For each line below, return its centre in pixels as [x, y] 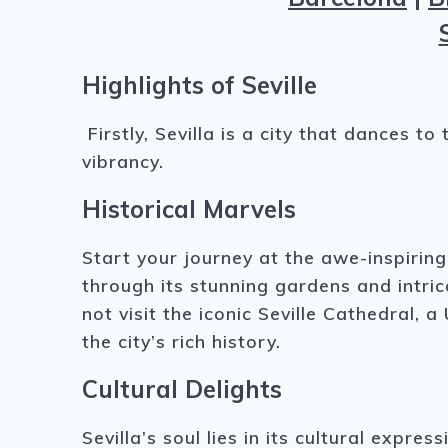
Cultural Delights [182, 389]
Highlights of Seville [200, 85]
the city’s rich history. [182, 341]
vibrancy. [123, 161]
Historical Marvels [189, 209]
